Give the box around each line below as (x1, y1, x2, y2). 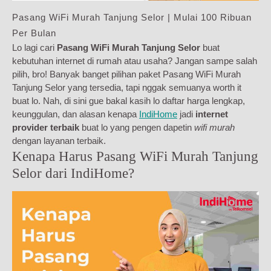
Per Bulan (12, 28, 56, 39)
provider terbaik (12, 122, 79, 133)
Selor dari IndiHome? (12, 165, 134, 181)
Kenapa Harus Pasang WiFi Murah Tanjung (12, 148, 258, 165)
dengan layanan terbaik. (12, 135, 106, 146)
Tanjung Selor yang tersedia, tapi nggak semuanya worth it (12, 82, 241, 93)
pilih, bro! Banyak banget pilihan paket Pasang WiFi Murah (12, 69, 241, 80)
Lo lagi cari (12, 42, 57, 53)
